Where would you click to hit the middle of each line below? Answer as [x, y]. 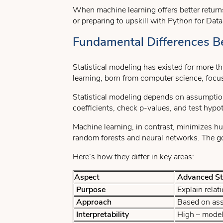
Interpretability [102, 215]
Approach [93, 202]
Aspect [87, 177]
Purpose [90, 190]
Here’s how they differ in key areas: [133, 157]
